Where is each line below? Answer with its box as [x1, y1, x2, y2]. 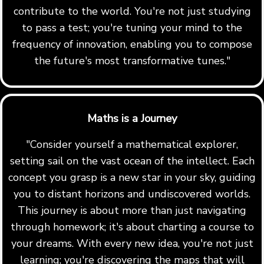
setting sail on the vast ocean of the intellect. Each [9, 154, 255, 169]
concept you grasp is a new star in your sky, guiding [8, 170, 256, 185]
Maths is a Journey [87, 111, 177, 127]
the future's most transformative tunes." [34, 53, 230, 68]
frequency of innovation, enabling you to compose [12, 37, 252, 51]
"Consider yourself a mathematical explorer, [26, 137, 238, 152]
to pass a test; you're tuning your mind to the [22, 20, 242, 35]
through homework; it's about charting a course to [10, 220, 254, 235]
